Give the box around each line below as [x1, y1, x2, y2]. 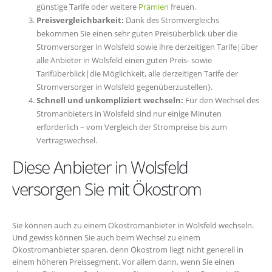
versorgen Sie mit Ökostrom [12, 177, 202, 200]
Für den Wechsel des [183, 94, 259, 106]
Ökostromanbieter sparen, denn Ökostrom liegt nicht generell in [12, 243, 243, 255]
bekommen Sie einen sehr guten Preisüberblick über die [36, 27, 237, 39]
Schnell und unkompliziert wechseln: [36, 94, 183, 106]
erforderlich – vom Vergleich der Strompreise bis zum [36, 121, 227, 132]
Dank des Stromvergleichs [124, 14, 219, 25]
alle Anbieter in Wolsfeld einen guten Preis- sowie [36, 54, 212, 66]
